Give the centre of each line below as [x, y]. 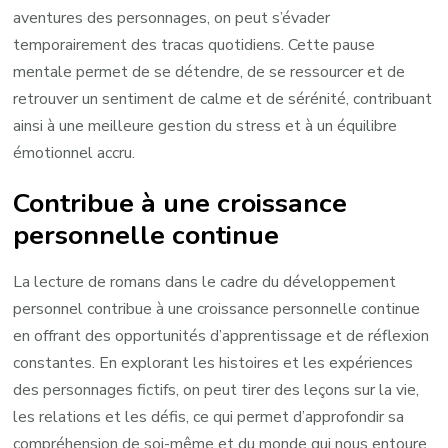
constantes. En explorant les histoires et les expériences [213, 362]
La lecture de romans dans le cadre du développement [205, 281]
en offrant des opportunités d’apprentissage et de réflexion [221, 335]
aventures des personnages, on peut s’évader [172, 17]
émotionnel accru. [74, 152]
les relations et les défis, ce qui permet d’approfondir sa [209, 416]
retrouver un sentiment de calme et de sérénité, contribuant [223, 98]
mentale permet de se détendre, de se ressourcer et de [209, 71]
